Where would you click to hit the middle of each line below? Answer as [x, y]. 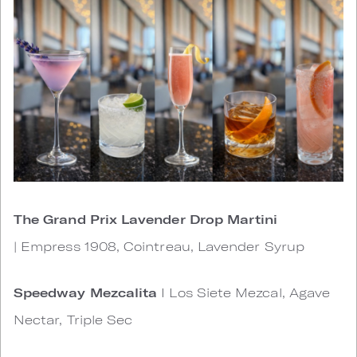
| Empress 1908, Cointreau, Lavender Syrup [159, 246]
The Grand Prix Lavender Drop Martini [146, 219]
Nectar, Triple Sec [73, 320]
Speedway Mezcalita [86, 292]
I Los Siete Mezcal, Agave [244, 292]
